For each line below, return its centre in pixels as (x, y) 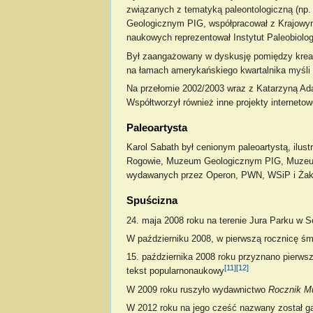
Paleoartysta (156, 127)
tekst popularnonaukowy (175, 271)
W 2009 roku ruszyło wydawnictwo (197, 290)
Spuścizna (152, 201)
